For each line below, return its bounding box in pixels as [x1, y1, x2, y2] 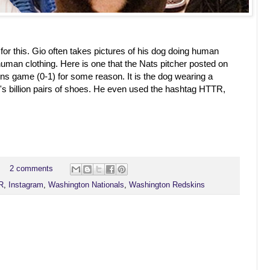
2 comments [9, 165, 53, 174]
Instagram [8, 181, 43, 190]
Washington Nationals [48, 181, 124, 190]
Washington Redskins [129, 181, 205, 190]
